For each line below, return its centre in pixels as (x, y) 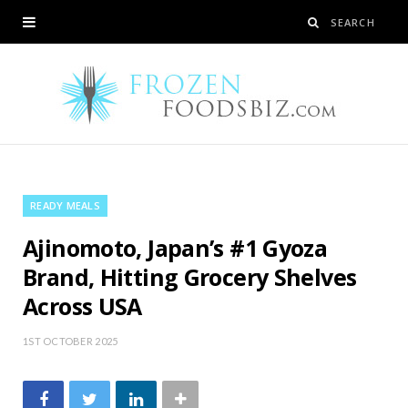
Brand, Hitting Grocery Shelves (190, 277)
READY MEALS (66, 205)
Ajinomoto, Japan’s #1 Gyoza (175, 248)
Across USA (82, 306)
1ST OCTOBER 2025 (71, 341)
